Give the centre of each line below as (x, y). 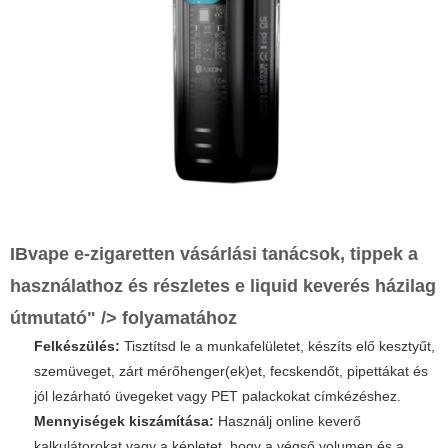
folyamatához (177, 317)
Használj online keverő (287, 420)
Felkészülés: (77, 345)
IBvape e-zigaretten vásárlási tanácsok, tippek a (214, 253)
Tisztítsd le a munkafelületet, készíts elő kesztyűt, (277, 345)
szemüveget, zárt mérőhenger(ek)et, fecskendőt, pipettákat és (231, 370)
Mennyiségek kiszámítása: (124, 420)
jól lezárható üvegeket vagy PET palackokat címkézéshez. (217, 395)
